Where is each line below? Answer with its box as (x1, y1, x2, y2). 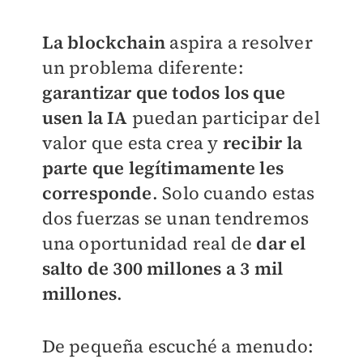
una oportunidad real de (41, 230, 257, 255)
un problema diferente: (41, 54, 244, 79)
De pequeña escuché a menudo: (41, 333, 314, 358)
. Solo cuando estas (152, 180, 315, 205)
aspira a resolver (165, 29, 313, 54)
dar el (256, 230, 306, 255)
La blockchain (41, 29, 166, 54)
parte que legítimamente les (41, 155, 284, 180)
